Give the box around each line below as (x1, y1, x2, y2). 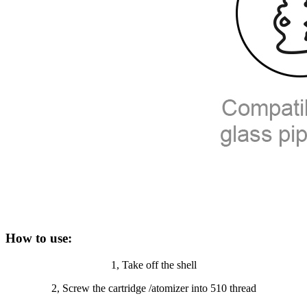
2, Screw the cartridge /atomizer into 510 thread (51, 282, 256, 294)
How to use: (5, 231, 72, 246)
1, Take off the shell (110, 258, 197, 271)
